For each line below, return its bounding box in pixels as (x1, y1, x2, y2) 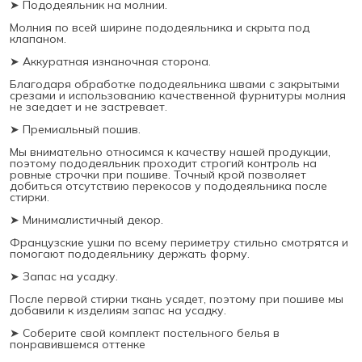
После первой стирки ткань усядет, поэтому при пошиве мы (10, 291, 343, 306)
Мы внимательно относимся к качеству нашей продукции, (10, 144, 330, 159)
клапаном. (10, 31, 66, 46)
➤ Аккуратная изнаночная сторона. (10, 53, 211, 69)
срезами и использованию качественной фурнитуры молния (10, 87, 346, 103)
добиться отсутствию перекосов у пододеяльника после (10, 178, 327, 193)
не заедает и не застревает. (10, 99, 167, 114)
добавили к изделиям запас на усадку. (10, 302, 226, 318)
